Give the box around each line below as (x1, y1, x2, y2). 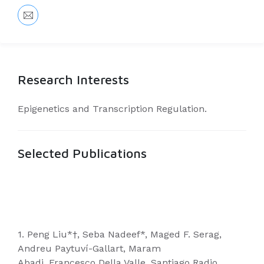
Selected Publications (18, 146, 147, 161)
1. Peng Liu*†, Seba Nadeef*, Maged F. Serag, (18, 229, 222, 240)
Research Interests (18, 72, 129, 87)
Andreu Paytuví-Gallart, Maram (18, 243, 161, 254)
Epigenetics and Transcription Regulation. (18, 103, 207, 114)
